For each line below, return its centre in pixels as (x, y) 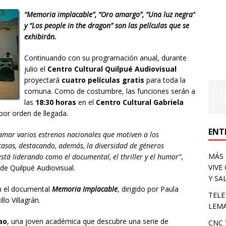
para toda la (165, 80)
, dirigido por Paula (148, 189)
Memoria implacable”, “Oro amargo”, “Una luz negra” (111, 14)
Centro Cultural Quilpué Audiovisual (112, 69)
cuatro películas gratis (103, 80)
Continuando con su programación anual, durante (105, 58)
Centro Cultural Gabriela (140, 102)
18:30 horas (57, 102)
